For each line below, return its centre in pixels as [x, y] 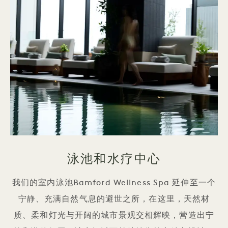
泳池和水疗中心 [114, 158]
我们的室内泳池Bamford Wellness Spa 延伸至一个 [114, 183]
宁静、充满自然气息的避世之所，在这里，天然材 [114, 199]
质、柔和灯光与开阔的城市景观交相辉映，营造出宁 [114, 216]
